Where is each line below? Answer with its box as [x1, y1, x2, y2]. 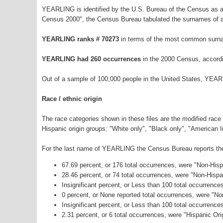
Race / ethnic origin [42, 95, 102, 103]
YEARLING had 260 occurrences [42, 55, 141, 63]
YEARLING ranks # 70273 [42, 35, 121, 43]
